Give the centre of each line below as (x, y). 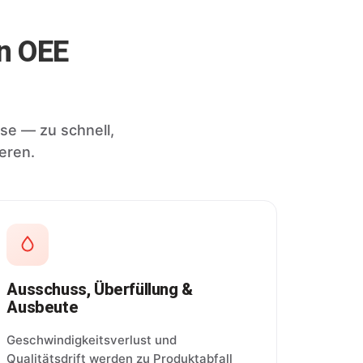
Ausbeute (43, 307)
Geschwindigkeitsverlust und (92, 340)
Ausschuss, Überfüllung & (100, 289)
